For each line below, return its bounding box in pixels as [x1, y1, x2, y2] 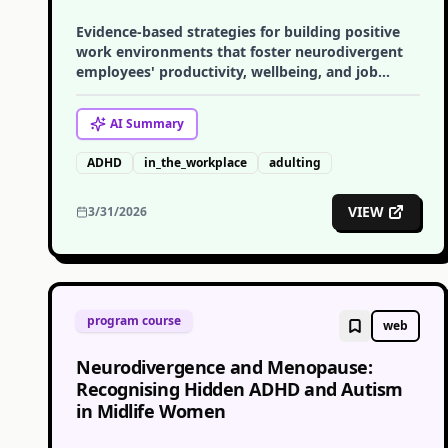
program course [87, 312, 181, 329]
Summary [123, 115, 184, 132]
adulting [269, 154, 321, 171]
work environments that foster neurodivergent [76, 42, 403, 61]
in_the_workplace [144, 154, 247, 171]
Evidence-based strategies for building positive [76, 22, 400, 41]
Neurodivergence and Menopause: [76, 355, 373, 379]
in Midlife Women [76, 399, 226, 423]
